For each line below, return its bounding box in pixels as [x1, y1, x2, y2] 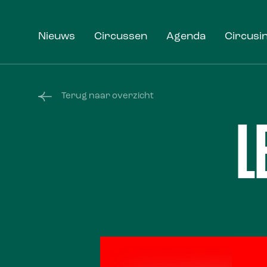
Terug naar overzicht [61, 92, 154, 101]
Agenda [166, 31, 206, 42]
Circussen [94, 31, 147, 42]
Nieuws [38, 31, 75, 42]
